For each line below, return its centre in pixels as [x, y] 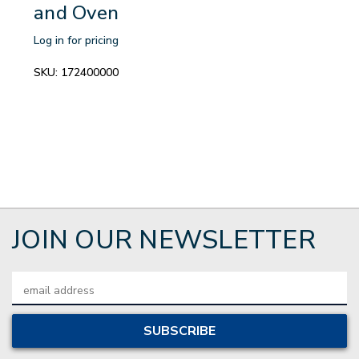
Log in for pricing [76, 40]
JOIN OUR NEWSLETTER [164, 240]
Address [33, 297]
